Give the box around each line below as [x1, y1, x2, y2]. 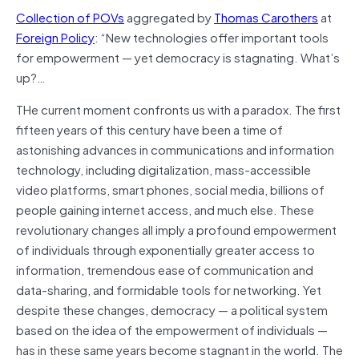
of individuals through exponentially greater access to [16, 239, 315, 259]
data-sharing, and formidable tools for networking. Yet [16, 279, 321, 299]
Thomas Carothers [214, 6, 318, 26]
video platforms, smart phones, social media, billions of [16, 179, 325, 199]
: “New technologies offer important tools [95, 26, 329, 46]
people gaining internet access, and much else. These [16, 199, 314, 219]
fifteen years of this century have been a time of [16, 119, 283, 139]
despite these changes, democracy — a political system [16, 299, 328, 319]
